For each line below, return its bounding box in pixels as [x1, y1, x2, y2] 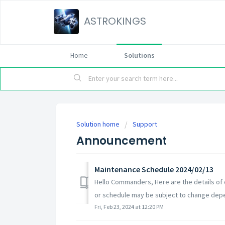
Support [133, 120, 157, 129]
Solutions [124, 51, 155, 60]
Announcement [76, 133, 167, 149]
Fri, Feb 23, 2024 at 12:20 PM [94, 202, 164, 210]
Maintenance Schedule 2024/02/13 [94, 164, 213, 174]
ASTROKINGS [84, 14, 146, 28]
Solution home [76, 120, 121, 129]
